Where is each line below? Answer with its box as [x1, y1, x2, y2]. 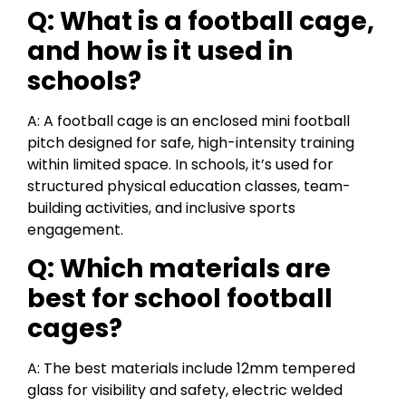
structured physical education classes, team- [27, 175, 351, 197]
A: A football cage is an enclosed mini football [27, 110, 350, 131]
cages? [27, 311, 122, 347]
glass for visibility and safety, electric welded [27, 380, 343, 401]
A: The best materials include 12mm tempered [27, 358, 355, 380]
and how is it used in [27, 33, 293, 69]
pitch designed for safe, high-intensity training [27, 131, 354, 153]
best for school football [27, 281, 333, 317]
